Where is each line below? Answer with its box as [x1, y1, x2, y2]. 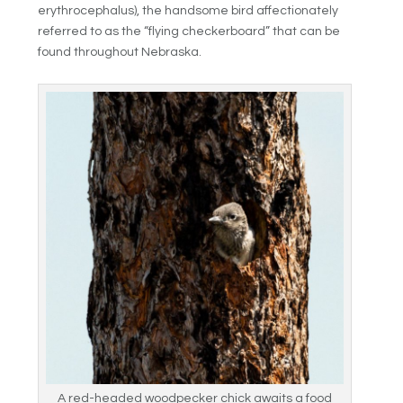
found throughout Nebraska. [38, 46, 202, 59]
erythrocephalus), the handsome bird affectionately [38, 4, 339, 18]
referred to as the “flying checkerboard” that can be [38, 25, 341, 39]
